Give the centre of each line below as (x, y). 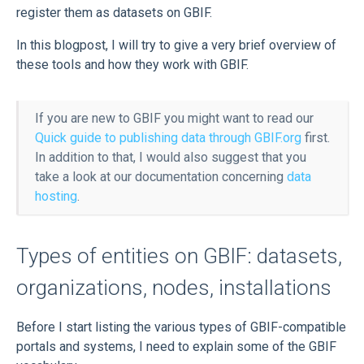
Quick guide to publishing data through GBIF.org (168, 138)
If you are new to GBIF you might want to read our (174, 118)
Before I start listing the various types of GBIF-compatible (181, 327)
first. (316, 138)
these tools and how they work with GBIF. (132, 65)
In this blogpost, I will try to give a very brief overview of (176, 45)
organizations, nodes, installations (174, 288)
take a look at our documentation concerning (161, 177)
